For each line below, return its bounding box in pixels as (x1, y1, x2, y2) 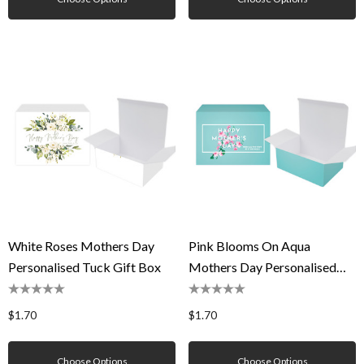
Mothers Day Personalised (188, 259, 336, 275)
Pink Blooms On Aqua (188, 238, 310, 253)
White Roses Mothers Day (8, 238, 154, 253)
